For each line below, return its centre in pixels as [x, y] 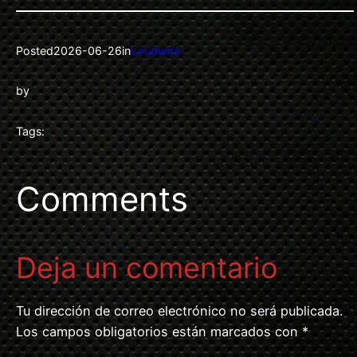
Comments [102, 199]
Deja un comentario [147, 268]
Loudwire [155, 50]
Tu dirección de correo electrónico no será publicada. [179, 311]
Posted [35, 50]
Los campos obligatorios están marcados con [159, 332]
